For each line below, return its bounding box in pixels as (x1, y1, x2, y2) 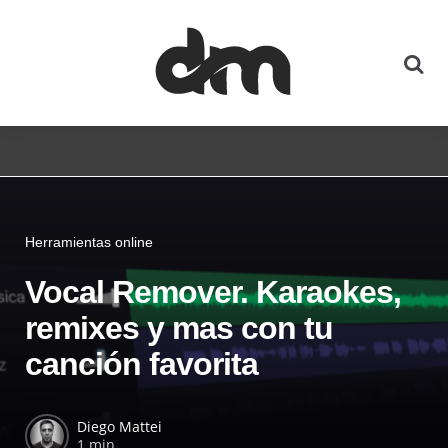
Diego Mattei (77, 417, 162, 437)
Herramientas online (25, 233, 153, 250)
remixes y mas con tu (25, 310, 333, 347)
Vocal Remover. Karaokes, (25, 274, 401, 311)
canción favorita (25, 346, 258, 383)
